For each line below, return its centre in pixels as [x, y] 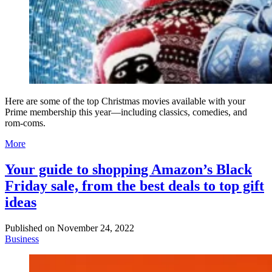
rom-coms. [25, 123]
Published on [30, 228]
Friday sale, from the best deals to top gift [134, 185]
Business [22, 239]
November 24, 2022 [96, 228]
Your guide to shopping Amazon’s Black [128, 169]
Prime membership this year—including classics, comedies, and [126, 112]
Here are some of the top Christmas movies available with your [125, 101]
